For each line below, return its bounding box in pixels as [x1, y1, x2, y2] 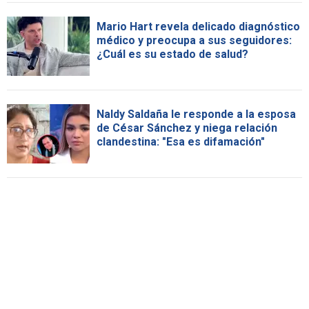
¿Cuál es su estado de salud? [97, 48, 248, 61]
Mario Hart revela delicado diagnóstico [97, 20, 300, 34]
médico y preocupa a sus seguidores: [97, 34, 292, 48]
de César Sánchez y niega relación [97, 121, 277, 135]
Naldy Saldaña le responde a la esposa [97, 108, 296, 121]
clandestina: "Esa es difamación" [97, 135, 265, 149]
